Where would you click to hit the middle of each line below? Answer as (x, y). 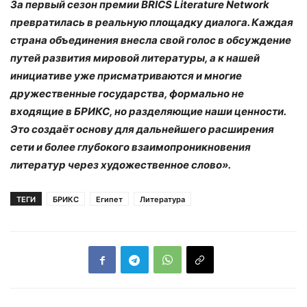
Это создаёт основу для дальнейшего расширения (142, 130)
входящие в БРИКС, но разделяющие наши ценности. (148, 112)
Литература (162, 200)
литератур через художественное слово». (121, 165)
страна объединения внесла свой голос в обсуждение (151, 40)
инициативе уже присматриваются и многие (126, 76)
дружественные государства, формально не (127, 94)
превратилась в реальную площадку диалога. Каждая (152, 23)
